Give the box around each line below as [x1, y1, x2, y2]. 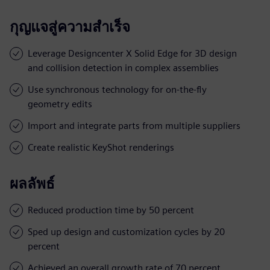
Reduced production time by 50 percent [28, 204, 194, 216]
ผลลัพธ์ [10, 174, 55, 192]
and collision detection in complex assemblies [28, 61, 219, 74]
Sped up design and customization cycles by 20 [28, 225, 225, 237]
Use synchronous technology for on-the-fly [28, 83, 207, 95]
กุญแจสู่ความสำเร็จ [10, 17, 130, 36]
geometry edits [28, 98, 92, 110]
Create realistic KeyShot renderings [28, 141, 174, 153]
